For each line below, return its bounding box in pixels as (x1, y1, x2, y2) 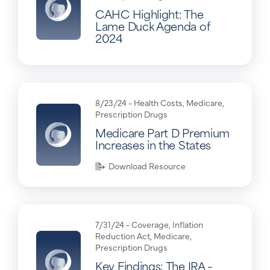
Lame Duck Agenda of (95, 16, 210, 34)
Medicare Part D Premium (95, 124, 230, 142)
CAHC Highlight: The (95, 4, 204, 22)
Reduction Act (95, 230, 150, 242)
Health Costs (134, 96, 183, 108)
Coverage (131, 218, 169, 231)
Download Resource (105, 160, 186, 172)
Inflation (172, 218, 203, 231)
